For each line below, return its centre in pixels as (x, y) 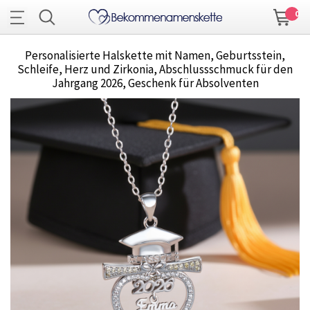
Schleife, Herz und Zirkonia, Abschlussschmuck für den (155, 70)
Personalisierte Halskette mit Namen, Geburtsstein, (155, 56)
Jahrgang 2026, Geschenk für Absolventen (155, 83)
